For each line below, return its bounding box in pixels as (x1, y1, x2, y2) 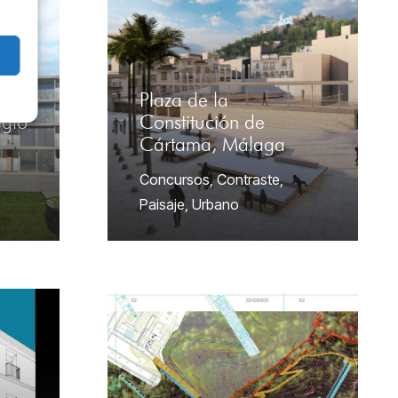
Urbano (192, 195, 239, 214)
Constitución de (139, 113, 265, 132)
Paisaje (139, 195, 185, 214)
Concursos (139, 171, 210, 189)
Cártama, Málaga (139, 135, 285, 155)
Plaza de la (139, 91, 228, 110)
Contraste (217, 171, 280, 189)
